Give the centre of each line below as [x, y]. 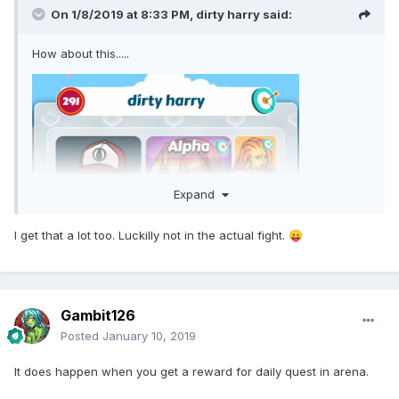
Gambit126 [98, 316]
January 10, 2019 [149, 336]
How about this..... [81, 54]
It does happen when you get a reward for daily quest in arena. [191, 372]
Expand [197, 194]
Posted [81, 336]
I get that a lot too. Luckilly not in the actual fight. [151, 235]
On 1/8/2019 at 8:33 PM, [123, 15]
